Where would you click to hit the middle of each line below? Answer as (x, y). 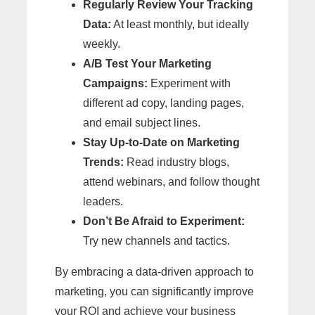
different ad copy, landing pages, (163, 103)
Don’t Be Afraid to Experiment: (164, 221)
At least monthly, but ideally (180, 25)
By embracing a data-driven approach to (154, 272)
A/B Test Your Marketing (147, 64)
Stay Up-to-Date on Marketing (161, 143)
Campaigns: (115, 84)
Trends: (103, 162)
